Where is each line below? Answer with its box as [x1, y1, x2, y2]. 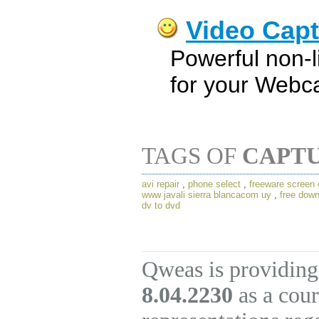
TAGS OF [142, 143, 242, 169]
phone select [188, 179, 241, 190]
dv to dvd [142, 200, 180, 211]
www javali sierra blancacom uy [142, 189, 271, 201]
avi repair [142, 179, 179, 190]
